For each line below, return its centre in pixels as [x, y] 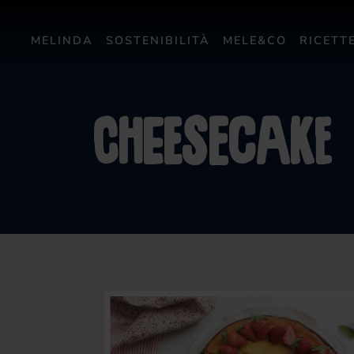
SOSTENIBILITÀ [158, 40]
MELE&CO [255, 40]
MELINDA [62, 40]
